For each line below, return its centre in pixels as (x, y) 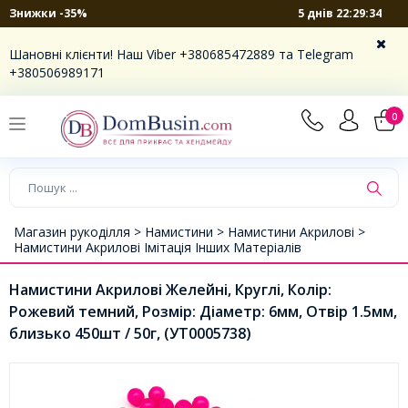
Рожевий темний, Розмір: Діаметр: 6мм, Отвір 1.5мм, (203, 311)
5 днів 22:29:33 (340, 13)
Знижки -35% (48, 13)
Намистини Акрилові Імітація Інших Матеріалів (158, 247)
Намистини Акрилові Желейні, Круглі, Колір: (170, 289)
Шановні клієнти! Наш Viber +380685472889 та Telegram (181, 54)
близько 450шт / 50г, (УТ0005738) (130, 333)
